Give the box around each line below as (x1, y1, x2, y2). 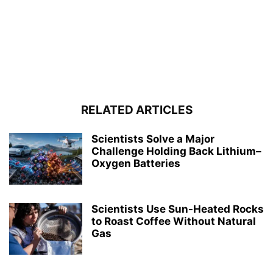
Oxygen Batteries (91, 157, 180, 169)
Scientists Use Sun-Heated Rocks (91, 202, 264, 215)
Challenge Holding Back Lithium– (91, 144, 261, 157)
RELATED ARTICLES (80, 102, 193, 117)
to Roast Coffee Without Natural (91, 214, 256, 227)
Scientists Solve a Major (91, 132, 214, 145)
